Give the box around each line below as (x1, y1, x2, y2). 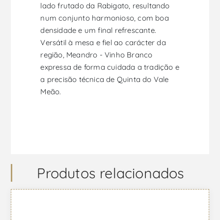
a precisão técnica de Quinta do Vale (40, 74, 169, 84)
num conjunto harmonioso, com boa (40, 13, 169, 23)
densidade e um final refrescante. (40, 25, 157, 35)
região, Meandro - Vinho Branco (40, 50, 153, 59)
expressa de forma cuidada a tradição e (40, 62, 180, 72)
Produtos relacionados (37, 164, 185, 182)
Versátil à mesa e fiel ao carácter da (40, 37, 166, 47)
